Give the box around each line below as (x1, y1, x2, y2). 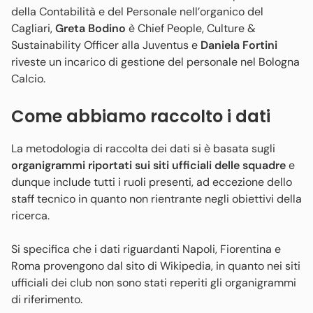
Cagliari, (11, 20, 55, 36)
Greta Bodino (55, 20, 126, 36)
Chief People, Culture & (138, 20, 256, 36)
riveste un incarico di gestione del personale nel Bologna (11, 54, 300, 69)
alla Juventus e (122, 37, 201, 52)
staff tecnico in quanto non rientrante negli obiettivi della (11, 191, 302, 206)
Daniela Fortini (201, 37, 277, 52)
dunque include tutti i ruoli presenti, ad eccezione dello (11, 174, 292, 189)
